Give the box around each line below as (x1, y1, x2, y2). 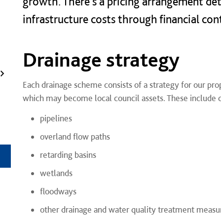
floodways (39, 186, 76, 196)
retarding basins (39, 149, 96, 160)
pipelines (39, 113, 72, 123)
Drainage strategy (22, 47, 180, 72)
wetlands (39, 168, 73, 178)
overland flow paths (39, 131, 110, 142)
